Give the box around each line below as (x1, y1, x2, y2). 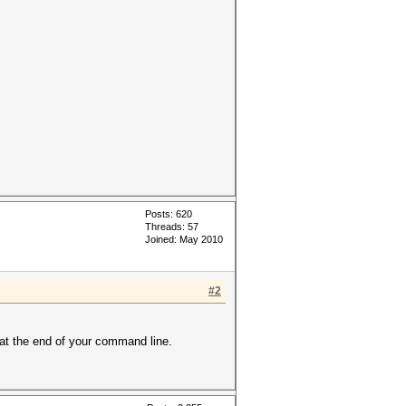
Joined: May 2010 (145, 234, 223, 245)
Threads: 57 (145, 221, 198, 232)
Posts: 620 (145, 208, 192, 219)
